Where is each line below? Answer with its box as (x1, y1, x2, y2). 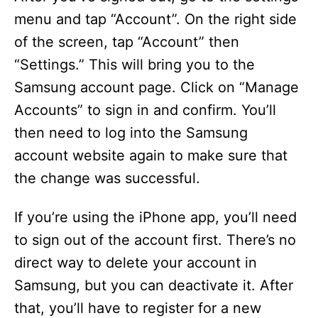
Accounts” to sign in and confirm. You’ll (14, 102, 276, 119)
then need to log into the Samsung (14, 124, 248, 141)
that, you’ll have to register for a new (14, 300, 261, 317)
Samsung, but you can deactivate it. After (14, 277, 293, 294)
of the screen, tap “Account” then (14, 33, 239, 50)
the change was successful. (14, 170, 200, 187)
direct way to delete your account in (14, 254, 257, 271)
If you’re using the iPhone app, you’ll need (14, 209, 297, 226)
